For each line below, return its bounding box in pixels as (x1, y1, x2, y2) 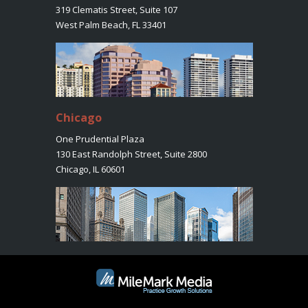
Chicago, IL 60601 (55, 162, 125, 175)
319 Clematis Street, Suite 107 (55, 3, 177, 16)
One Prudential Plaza (55, 132, 144, 145)
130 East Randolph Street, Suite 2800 (55, 147, 207, 160)
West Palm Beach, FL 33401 (55, 19, 166, 32)
